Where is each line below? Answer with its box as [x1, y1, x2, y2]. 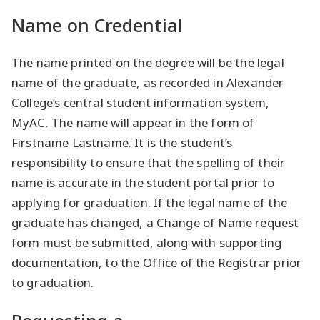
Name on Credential [11, 13, 183, 38]
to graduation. [11, 274, 94, 291]
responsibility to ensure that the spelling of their [11, 154, 286, 171]
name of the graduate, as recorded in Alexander [11, 74, 284, 91]
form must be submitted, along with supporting [11, 234, 282, 251]
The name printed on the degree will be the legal [11, 54, 284, 71]
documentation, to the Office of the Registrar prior [11, 254, 302, 271]
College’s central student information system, [11, 94, 270, 111]
